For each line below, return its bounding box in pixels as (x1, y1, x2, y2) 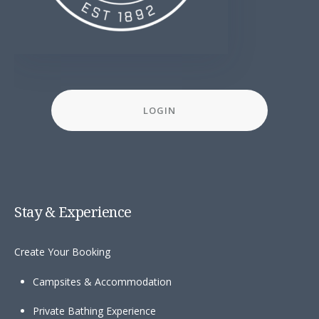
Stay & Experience (14, 202, 132, 222)
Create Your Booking (14, 245, 110, 259)
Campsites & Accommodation (33, 274, 172, 288)
